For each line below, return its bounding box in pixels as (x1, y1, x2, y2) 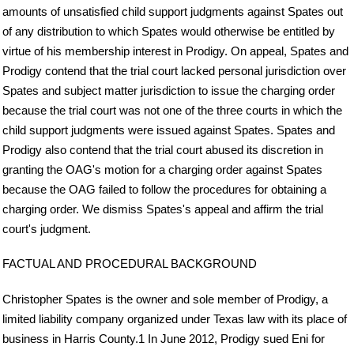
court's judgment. (2, 221, 91, 235)
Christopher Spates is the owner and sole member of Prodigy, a (2, 292, 328, 307)
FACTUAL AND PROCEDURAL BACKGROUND (2, 257, 257, 271)
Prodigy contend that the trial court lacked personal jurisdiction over (2, 63, 346, 77)
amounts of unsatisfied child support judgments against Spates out (2, 4, 343, 18)
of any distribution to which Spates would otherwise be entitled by (2, 24, 335, 38)
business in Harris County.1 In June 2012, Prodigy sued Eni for (2, 332, 325, 346)
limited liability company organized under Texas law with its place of (2, 312, 347, 326)
